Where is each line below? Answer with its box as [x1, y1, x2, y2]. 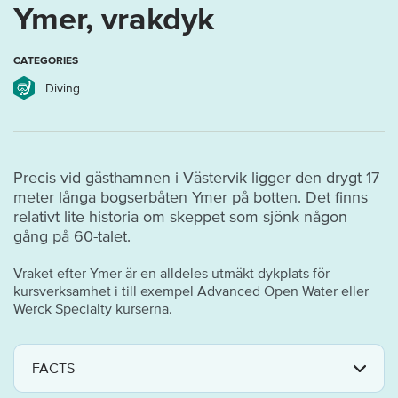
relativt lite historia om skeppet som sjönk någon [13, 208, 347, 227]
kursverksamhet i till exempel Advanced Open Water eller [13, 283, 369, 299]
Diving [45, 82, 80, 96]
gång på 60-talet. [13, 227, 131, 246]
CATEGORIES [13, 54, 78, 67]
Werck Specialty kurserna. [13, 300, 172, 317]
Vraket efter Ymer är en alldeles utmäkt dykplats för [13, 265, 330, 282]
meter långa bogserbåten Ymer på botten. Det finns [13, 188, 368, 207]
